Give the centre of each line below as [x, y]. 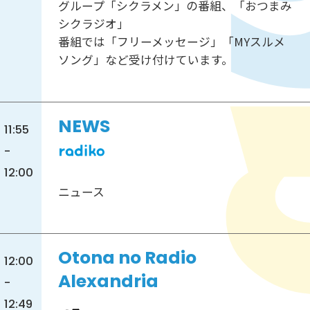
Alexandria [108, 282]
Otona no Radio [127, 258]
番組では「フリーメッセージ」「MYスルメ [171, 42]
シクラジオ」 [93, 24]
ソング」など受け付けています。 [145, 60]
